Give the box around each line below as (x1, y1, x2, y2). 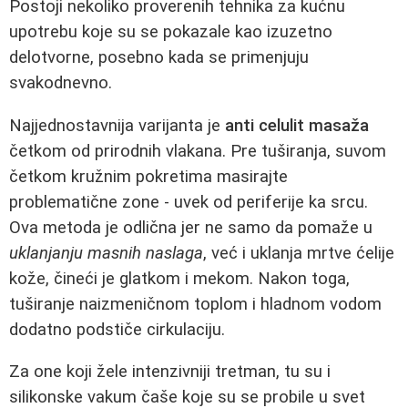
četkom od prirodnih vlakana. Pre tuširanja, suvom (9, 140, 386, 161)
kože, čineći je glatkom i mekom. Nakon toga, (9, 268, 350, 289)
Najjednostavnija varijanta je (9, 115, 225, 136)
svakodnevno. (9, 72, 112, 93)
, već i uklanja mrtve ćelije (203, 242, 394, 263)
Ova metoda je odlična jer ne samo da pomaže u (9, 217, 372, 238)
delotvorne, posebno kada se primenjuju (9, 46, 309, 67)
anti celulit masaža (225, 115, 369, 136)
